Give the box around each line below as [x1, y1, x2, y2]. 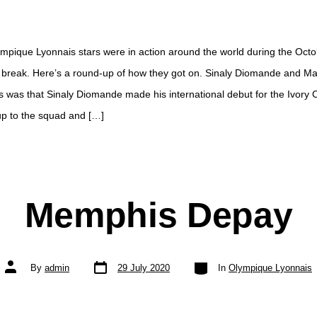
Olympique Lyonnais [229, 262, 312, 273]
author [4, 266, 30, 277]
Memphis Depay [24, 194, 293, 235]
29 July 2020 [117, 262, 170, 273]
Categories [192, 256, 236, 267]
